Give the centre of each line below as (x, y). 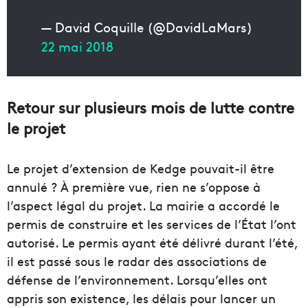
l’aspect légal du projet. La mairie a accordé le (143, 206)
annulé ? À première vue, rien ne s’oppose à (134, 187)
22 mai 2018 (77, 46)
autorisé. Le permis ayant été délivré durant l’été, (152, 243)
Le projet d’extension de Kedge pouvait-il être (141, 168)
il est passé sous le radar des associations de (137, 261)
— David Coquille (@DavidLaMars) (147, 27)
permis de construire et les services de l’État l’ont (152, 224)
